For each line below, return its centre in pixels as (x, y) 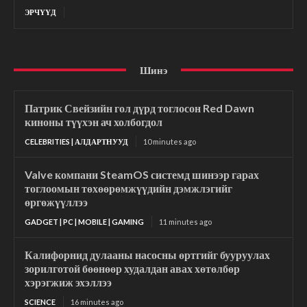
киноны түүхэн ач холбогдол (94, 121)
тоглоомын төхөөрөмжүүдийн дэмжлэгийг (128, 188)
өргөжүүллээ (56, 201)
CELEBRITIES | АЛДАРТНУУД (76, 141)
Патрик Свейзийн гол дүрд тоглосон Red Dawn (139, 108)
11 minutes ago (185, 221)
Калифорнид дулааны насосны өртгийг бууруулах (147, 254)
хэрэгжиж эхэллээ (68, 282)
